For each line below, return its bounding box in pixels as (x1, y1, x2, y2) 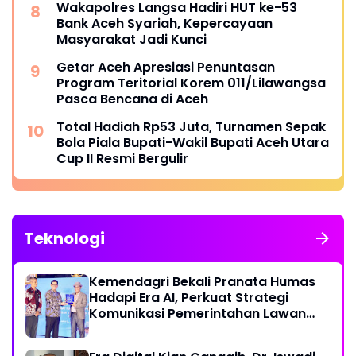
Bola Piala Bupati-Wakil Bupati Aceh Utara (56, 133, 329, 152)
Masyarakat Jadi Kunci (56, 30, 207, 48)
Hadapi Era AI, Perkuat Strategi (89, 288, 288, 307)
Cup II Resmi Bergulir (56, 149, 188, 168)
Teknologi (24, 227, 105, 250)
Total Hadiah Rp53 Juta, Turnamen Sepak (56, 118, 326, 136)
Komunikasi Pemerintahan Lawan (89, 304, 306, 323)
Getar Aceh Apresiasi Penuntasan (56, 58, 275, 76)
